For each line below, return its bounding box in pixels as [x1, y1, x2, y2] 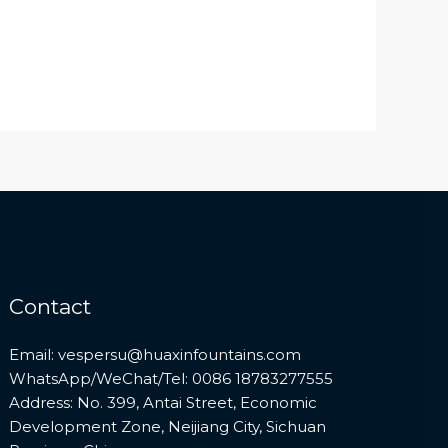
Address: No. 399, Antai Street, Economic [9, 393, 318, 413]
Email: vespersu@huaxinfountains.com [9, 345, 302, 365]
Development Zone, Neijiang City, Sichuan [9, 417, 327, 437]
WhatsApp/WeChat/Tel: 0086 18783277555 [9, 369, 334, 389]
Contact [9, 294, 92, 320]
